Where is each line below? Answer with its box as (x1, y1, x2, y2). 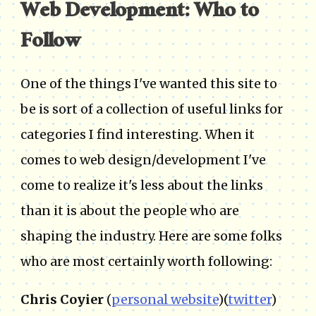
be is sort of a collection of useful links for (20, 101, 283, 118)
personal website (111, 291, 218, 308)
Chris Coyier (20, 291, 104, 308)
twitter (228, 291, 271, 308)
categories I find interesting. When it (20, 126, 255, 143)
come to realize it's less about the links (20, 177, 263, 194)
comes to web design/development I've (20, 152, 266, 169)
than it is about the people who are (20, 202, 239, 219)
